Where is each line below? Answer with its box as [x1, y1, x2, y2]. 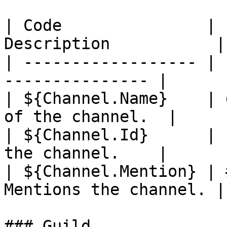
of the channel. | [4, 107, 177, 126]
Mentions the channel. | [4, 180, 225, 199]
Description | [4, 34, 225, 53]
